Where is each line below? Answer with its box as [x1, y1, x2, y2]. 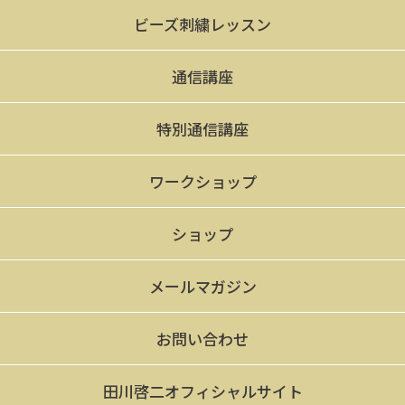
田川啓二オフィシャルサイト [102, 379, 303, 402]
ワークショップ [148, 169, 257, 193]
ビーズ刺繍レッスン [134, 12, 271, 35]
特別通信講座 [156, 117, 249, 140]
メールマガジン [148, 274, 257, 297]
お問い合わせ [156, 326, 249, 350]
